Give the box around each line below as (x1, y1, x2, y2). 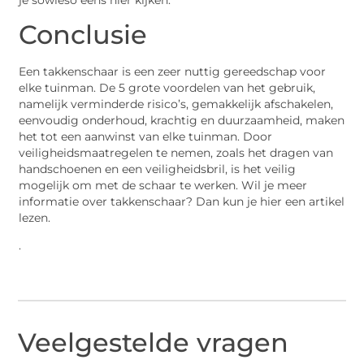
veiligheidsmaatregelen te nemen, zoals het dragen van (19, 145, 334, 159)
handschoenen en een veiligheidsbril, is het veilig (19, 162, 297, 175)
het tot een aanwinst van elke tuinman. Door (19, 129, 273, 143)
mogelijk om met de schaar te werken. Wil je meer (19, 178, 308, 192)
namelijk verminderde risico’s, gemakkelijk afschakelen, (19, 97, 334, 110)
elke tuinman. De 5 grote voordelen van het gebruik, (19, 80, 316, 94)
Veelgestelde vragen (18, 327, 289, 359)
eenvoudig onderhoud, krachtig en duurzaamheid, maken (19, 113, 345, 127)
